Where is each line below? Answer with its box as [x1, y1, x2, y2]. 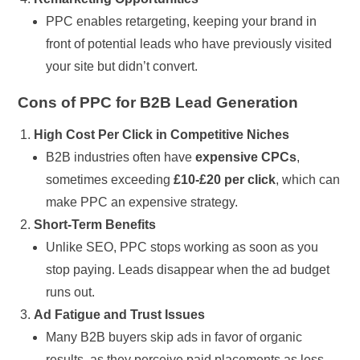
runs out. [46, 284, 96, 299]
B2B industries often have [46, 149, 196, 164]
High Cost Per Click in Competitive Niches [34, 127, 290, 141]
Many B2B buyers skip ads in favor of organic [46, 329, 303, 344]
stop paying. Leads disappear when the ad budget [46, 262, 330, 276]
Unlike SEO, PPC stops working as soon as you [46, 239, 319, 254]
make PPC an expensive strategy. [46, 194, 239, 209]
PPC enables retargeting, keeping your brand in [46, 14, 317, 28]
